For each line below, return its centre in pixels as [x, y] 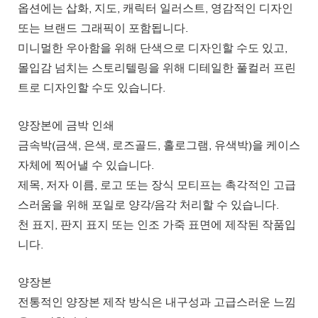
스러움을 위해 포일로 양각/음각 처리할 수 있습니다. [148, 204]
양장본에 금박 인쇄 [66, 125]
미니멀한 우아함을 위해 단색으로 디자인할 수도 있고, [153, 47]
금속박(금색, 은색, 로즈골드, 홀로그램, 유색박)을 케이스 [159, 144]
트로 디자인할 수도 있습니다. [92, 87]
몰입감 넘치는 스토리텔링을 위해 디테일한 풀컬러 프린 [157, 67]
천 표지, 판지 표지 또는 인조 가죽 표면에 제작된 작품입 [157, 224]
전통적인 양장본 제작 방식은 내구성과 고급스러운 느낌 [157, 301]
